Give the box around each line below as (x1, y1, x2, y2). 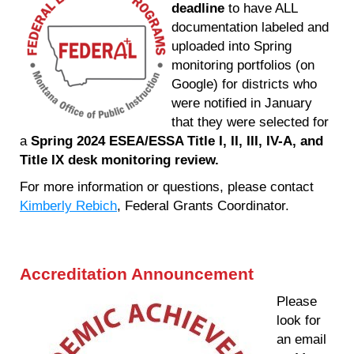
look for (277, 312, 321, 329)
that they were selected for (171, 113, 329, 130)
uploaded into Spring (171, 37, 292, 54)
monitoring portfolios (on (171, 56, 314, 73)
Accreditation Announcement (20, 265, 254, 284)
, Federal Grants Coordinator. (117, 197, 293, 213)
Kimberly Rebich (20, 197, 117, 213)
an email (277, 331, 326, 348)
